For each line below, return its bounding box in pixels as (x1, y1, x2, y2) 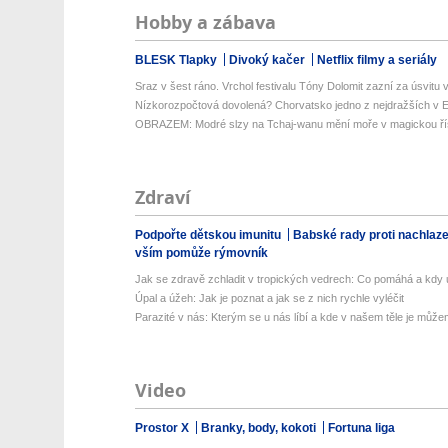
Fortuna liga (327, 421, 395, 435)
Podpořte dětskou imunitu (134, 228, 284, 242)
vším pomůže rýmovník (134, 246, 268, 260)
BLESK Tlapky (134, 53, 220, 67)
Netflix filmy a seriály (316, 53, 437, 67)
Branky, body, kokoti (200, 421, 319, 435)
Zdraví (134, 185, 191, 210)
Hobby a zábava (134, 10, 276, 35)
